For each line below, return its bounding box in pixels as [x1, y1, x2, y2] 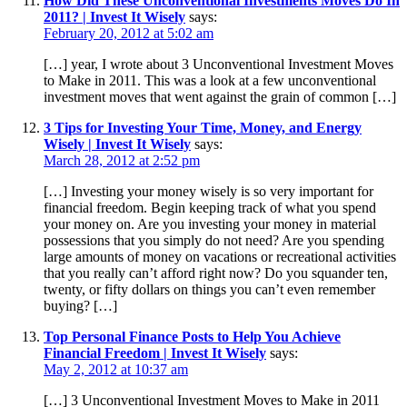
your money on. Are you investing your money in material [44, 216, 376, 233]
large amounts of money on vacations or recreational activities [44, 249, 396, 265]
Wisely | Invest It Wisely [44, 136, 191, 153]
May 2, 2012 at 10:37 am [44, 362, 188, 378]
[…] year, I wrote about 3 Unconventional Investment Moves [44, 56, 393, 73]
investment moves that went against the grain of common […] [44, 89, 396, 105]
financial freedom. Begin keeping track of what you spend [44, 200, 376, 216]
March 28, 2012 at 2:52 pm [44, 153, 200, 169]
